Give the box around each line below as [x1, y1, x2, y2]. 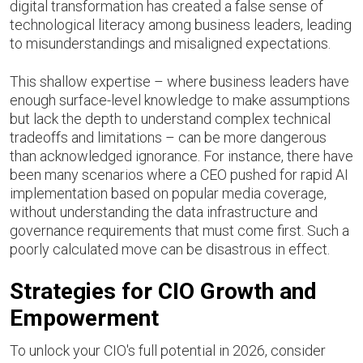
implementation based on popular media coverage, [10, 185, 327, 202]
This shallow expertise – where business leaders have [10, 73, 349, 90]
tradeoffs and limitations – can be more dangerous [10, 129, 327, 146]
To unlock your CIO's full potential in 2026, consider [10, 342, 326, 359]
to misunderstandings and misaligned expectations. [10, 35, 331, 52]
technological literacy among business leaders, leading [10, 16, 352, 33]
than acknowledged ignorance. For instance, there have [10, 147, 353, 164]
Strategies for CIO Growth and [10, 278, 317, 305]
